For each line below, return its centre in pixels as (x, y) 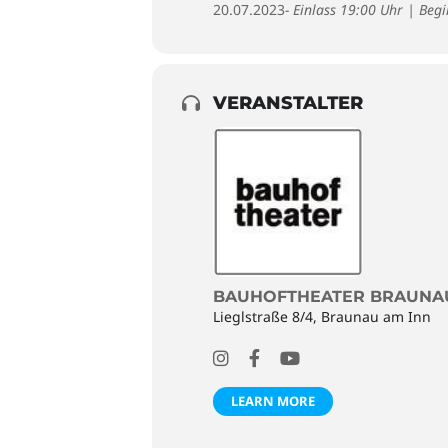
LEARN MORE (273, 401)
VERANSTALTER (288, 103)
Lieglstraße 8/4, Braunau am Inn (322, 316)
